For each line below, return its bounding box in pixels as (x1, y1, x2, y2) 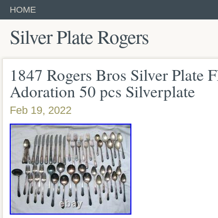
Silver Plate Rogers (10, 23, 149, 49)
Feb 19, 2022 (10, 104, 72, 117)
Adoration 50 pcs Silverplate (10, 80, 195, 102)
